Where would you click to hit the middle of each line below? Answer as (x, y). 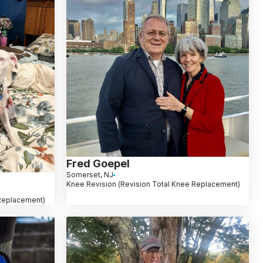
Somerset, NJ (90, 175)
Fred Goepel (98, 164)
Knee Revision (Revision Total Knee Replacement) (153, 184)
